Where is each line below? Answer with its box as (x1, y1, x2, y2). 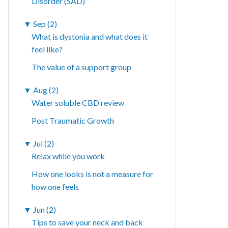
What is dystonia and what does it (32, 32, 148, 42)
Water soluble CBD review (32, 98, 125, 108)
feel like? (32, 44, 63, 54)
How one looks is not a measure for (32, 169, 154, 179)
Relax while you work (32, 151, 105, 161)
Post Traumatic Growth (32, 116, 115, 126)
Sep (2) (33, 19, 58, 29)
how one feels (32, 182, 79, 192)
